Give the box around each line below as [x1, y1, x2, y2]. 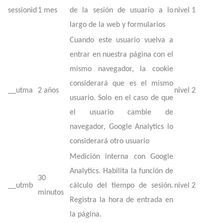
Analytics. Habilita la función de [70, 167, 173, 175]
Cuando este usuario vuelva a [70, 36, 173, 44]
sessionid [8, 6, 37, 14]
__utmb [8, 182, 33, 190]
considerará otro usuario [70, 137, 149, 145]
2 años [38, 87, 59, 95]
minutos [38, 189, 64, 197]
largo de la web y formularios [70, 21, 165, 29]
